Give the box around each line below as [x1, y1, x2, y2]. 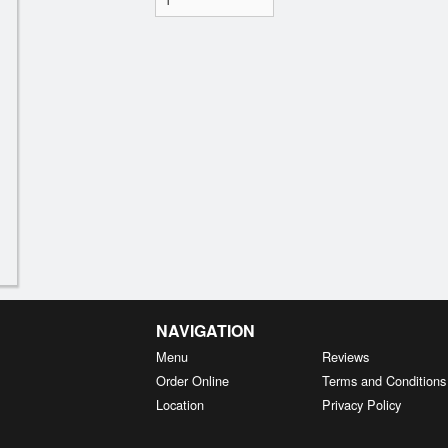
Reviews [322, 347, 370, 366]
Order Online [155, 371, 229, 390]
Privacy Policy [322, 395, 402, 414]
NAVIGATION [155, 319, 255, 342]
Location [155, 395, 204, 414]
